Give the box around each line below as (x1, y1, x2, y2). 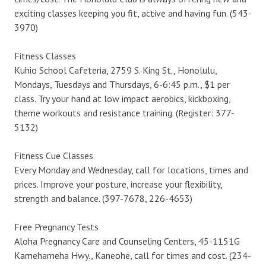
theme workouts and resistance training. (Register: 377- (14, 106, 235, 119)
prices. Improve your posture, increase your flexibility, (14, 178, 222, 190)
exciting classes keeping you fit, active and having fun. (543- (14, 7, 252, 19)
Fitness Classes (14, 49, 76, 62)
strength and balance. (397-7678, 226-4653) (14, 192, 192, 204)
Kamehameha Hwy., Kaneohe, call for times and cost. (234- (14, 249, 251, 261)
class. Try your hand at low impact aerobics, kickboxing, (14, 92, 230, 104)
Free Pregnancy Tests (14, 220, 99, 233)
